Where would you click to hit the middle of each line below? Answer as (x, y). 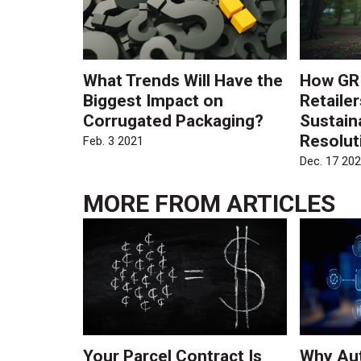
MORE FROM (155, 203)
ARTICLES (281, 203)
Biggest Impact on (154, 101)
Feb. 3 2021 (114, 141)
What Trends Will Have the (183, 81)
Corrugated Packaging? (174, 121)
